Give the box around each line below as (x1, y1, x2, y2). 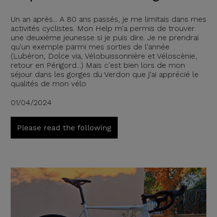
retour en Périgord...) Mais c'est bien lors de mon (10, 60, 185, 70)
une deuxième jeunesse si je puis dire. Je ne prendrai (10, 32, 199, 42)
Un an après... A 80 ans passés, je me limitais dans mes (10, 14, 206, 24)
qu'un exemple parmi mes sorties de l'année (10, 42, 170, 51)
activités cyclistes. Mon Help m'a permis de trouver (10, 23, 195, 33)
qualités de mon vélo (10, 78, 86, 88)
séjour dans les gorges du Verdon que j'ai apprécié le (10, 69, 199, 79)
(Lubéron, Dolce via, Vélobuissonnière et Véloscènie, (10, 51, 197, 61)
